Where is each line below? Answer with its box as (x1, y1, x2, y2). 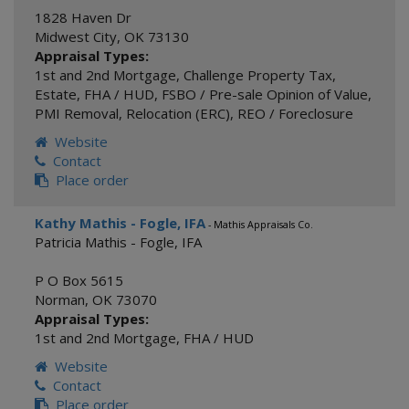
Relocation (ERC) (126, 104, 230, 122)
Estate (35, 85, 77, 103)
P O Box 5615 (35, 271, 123, 289)
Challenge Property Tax (184, 66, 332, 84)
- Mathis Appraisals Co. (205, 218, 313, 231)
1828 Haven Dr (35, 8, 131, 26)
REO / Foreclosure (237, 104, 353, 122)
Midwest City (35, 27, 117, 46)
